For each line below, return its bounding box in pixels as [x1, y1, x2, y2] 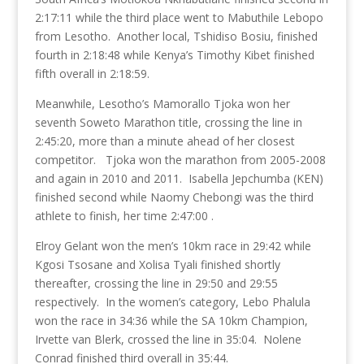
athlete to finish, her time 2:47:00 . [34, 208, 214, 224]
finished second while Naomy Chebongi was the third [34, 189, 314, 206]
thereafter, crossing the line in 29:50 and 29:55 [34, 275, 278, 292]
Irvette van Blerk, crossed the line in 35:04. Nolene [34, 331, 301, 348]
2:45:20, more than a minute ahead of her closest [34, 133, 295, 149]
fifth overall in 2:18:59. [34, 66, 149, 82]
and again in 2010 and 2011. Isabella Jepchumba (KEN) [34, 171, 323, 187]
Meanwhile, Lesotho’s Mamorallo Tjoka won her [34, 96, 290, 112]
